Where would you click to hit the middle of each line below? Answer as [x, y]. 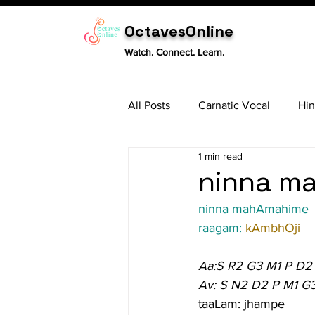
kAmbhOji [273, 228]
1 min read [220, 156]
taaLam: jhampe [242, 304]
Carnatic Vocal [234, 105]
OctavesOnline [179, 31]
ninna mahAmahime [253, 209]
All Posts [149, 105]
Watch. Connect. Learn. [174, 52]
